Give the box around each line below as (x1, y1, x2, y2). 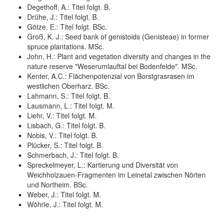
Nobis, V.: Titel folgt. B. (27, 130, 98, 140)
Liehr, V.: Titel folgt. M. (27, 110, 97, 120)
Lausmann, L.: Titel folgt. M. (27, 100, 114, 110)
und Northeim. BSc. (27, 179, 88, 189)
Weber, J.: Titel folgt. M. (27, 189, 101, 199)
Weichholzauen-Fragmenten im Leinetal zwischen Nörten (27, 169, 206, 180)
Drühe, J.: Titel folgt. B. (27, 11, 99, 22)
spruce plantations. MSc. (27, 41, 104, 51)
